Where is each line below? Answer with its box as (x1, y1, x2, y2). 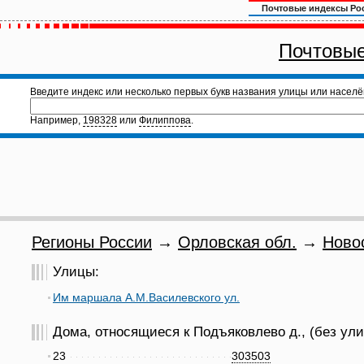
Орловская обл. (178, 233, 297, 251)
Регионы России (32, 233, 152, 251)
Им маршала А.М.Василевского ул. (53, 291, 240, 304)
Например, (30, 115, 83, 126)
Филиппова (139, 115, 191, 126)
